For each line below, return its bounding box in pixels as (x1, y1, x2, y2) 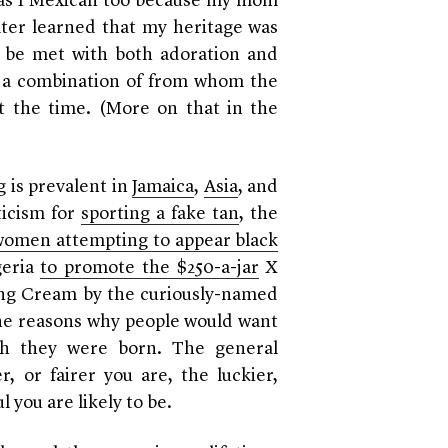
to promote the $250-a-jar (40, 259, 259, 278)
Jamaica (132, 178, 195, 197)
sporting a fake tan (81, 205, 240, 224)
